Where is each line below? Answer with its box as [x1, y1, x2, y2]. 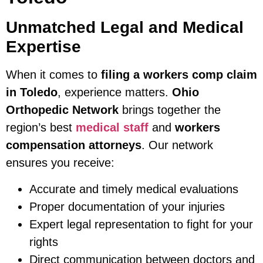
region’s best [6, 121, 76, 134]
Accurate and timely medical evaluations [29, 182, 238, 195]
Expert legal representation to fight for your [29, 217, 253, 231]
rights [29, 235, 58, 248]
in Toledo [6, 86, 58, 99]
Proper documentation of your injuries [29, 200, 225, 213]
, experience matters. [58, 86, 172, 99]
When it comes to [6, 68, 101, 82]
